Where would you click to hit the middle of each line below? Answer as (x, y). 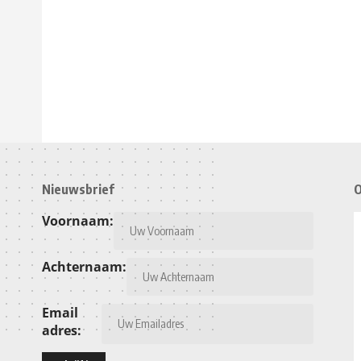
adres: (62, 330)
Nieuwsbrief (78, 189)
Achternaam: (84, 266)
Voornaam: (78, 220)
